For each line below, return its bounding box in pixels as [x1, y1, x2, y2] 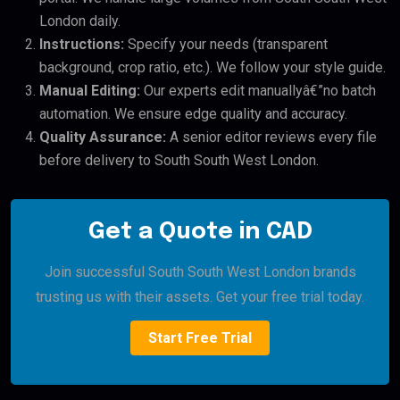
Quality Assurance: [39, 128, 166, 146]
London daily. [39, 12, 121, 29]
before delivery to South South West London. [39, 151, 319, 169]
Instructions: [39, 35, 124, 53]
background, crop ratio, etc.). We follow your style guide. [39, 58, 386, 76]
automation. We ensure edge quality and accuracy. [39, 104, 347, 122]
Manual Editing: [39, 81, 140, 99]
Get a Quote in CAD [87, 219, 312, 244]
